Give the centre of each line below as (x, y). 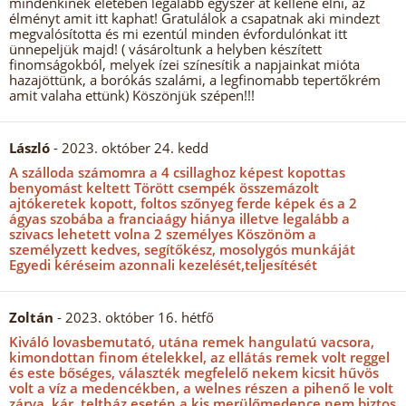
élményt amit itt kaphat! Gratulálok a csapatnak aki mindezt (194, 18)
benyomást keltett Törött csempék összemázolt (164, 188)
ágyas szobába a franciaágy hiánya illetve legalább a (179, 218)
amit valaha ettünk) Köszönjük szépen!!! (132, 95)
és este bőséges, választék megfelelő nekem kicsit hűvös (194, 372)
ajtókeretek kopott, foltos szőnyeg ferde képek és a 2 (183, 203)
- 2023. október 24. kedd (129, 148)
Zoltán (31, 317)
